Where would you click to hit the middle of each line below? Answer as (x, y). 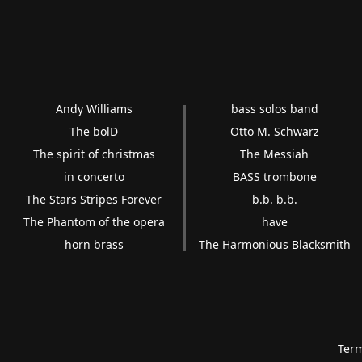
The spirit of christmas (94, 154)
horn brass (94, 244)
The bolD (94, 131)
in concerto (94, 176)
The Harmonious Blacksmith (274, 244)
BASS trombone (274, 176)
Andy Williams (94, 108)
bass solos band (274, 108)
